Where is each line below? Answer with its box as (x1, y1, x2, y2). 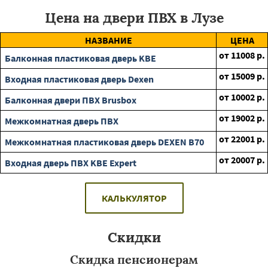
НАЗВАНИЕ (84, 34, 132, 46)
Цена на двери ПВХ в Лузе (44, 9, 224, 26)
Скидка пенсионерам (70, 252, 198, 267)
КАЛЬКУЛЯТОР (101, 192, 167, 204)
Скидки (107, 229, 161, 246)
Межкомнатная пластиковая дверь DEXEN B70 (5, 136, 204, 148)
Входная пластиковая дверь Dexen (5, 73, 154, 85)
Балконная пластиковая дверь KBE (5, 52, 156, 64)
